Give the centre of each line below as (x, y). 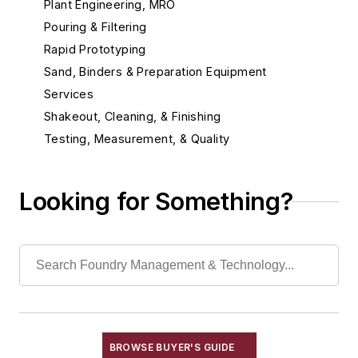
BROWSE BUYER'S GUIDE (172, 347)
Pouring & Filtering (95, 27)
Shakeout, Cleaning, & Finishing (133, 116)
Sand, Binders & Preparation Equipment (155, 72)
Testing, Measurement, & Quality (137, 139)
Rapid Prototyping (95, 49)
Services (69, 94)
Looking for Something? (156, 201)
